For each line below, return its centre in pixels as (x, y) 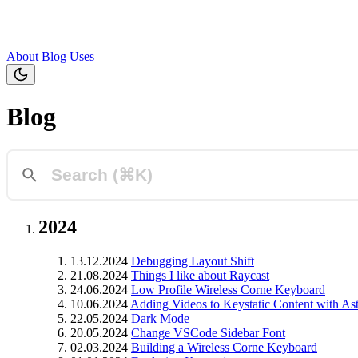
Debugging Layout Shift (193, 261)
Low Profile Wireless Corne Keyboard (228, 289)
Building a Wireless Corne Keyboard (224, 347)
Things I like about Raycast (200, 275)
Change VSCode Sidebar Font (208, 332)
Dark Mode (160, 318)
